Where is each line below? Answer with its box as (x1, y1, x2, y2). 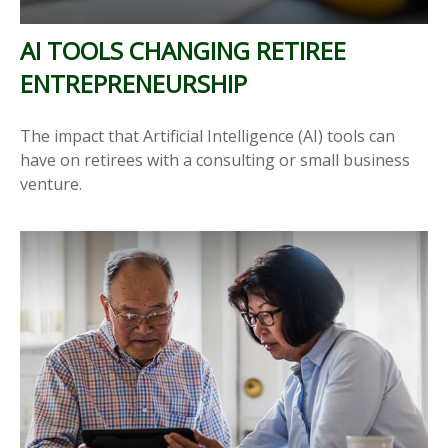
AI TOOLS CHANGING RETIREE (20, 33, 346, 67)
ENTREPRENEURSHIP (20, 66, 247, 100)
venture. (20, 172, 82, 195)
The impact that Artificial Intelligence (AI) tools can (20, 124, 395, 147)
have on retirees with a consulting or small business (20, 148, 410, 171)
